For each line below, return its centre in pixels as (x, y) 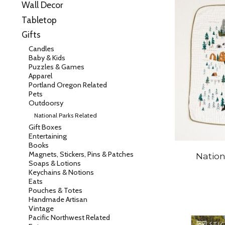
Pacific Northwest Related (69, 218)
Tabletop (39, 20)
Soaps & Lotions (54, 163)
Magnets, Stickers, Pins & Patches (81, 154)
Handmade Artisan (58, 200)
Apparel (40, 76)
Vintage (41, 209)
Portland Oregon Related (68, 85)
